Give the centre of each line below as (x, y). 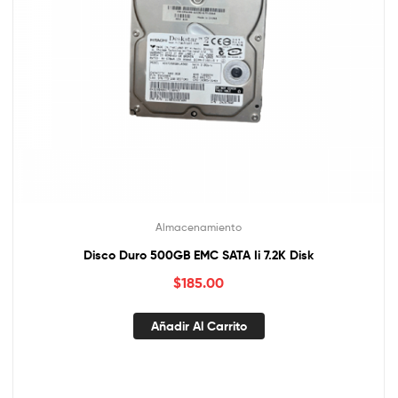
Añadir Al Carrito (199, 326)
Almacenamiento (199, 227)
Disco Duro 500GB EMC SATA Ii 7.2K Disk (199, 255)
